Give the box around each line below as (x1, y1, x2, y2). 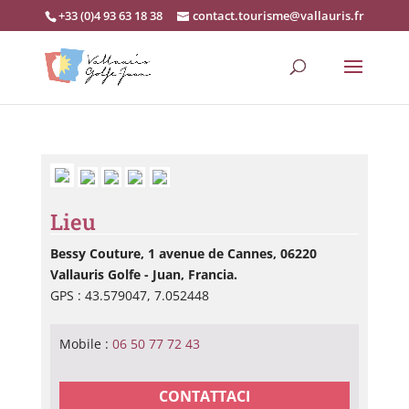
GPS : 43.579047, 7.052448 (49, 287, 209, 304)
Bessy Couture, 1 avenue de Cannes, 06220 (49, 245, 317, 262)
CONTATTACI (158, 386, 250, 406)
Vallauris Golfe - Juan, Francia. (49, 266, 237, 283)
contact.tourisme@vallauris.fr (192, 6, 364, 24)
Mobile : (58, 335, 112, 352)
